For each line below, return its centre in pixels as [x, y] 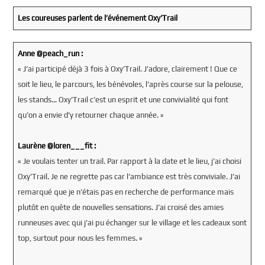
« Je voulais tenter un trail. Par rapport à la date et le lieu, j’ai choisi [129, 161]
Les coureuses [42, 18]
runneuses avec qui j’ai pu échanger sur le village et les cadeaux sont [132, 222]
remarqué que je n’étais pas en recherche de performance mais [125, 192]
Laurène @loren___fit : [56, 146]
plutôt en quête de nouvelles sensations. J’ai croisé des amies [120, 207]
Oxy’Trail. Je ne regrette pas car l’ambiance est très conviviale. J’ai [129, 176]
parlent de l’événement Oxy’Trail [123, 18]
